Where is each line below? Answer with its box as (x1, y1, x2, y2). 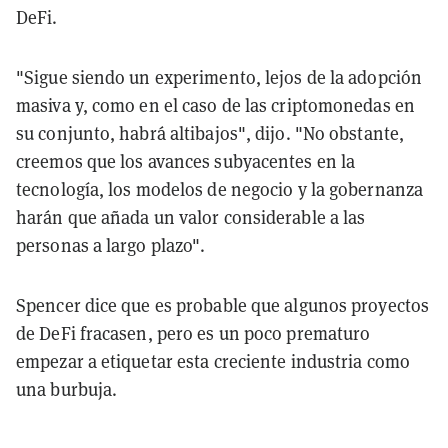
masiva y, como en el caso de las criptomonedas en (16, 93, 415, 117)
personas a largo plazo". (16, 233, 206, 257)
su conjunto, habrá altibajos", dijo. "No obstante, (16, 121, 405, 145)
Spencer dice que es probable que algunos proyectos (16, 293, 430, 317)
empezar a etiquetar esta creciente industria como (16, 349, 410, 373)
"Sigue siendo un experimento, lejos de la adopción (16, 65, 423, 89)
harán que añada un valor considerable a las (16, 205, 366, 229)
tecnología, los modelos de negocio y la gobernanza (16, 177, 424, 201)
